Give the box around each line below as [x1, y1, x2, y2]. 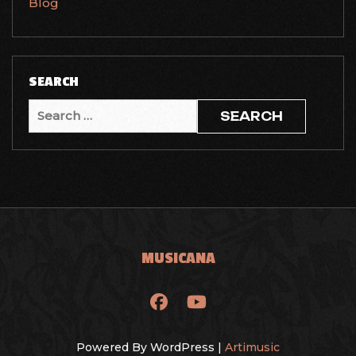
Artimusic [225, 340, 280, 354]
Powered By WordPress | [76, 340, 225, 354]
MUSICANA [141, 249, 215, 268]
